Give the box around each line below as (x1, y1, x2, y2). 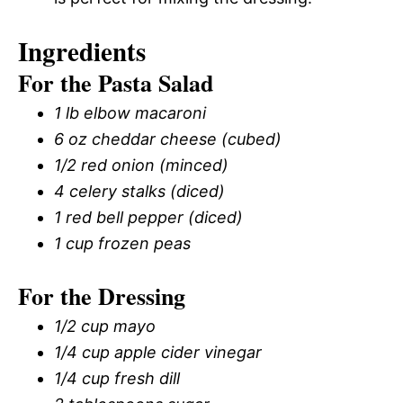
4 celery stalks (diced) (54, 182, 225, 201)
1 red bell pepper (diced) (54, 208, 243, 227)
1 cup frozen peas (54, 234, 191, 253)
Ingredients (18, 32, 146, 70)
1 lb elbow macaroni (54, 103, 206, 122)
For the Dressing (18, 279, 185, 313)
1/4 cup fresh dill (54, 369, 180, 388)
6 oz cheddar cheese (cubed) (54, 130, 282, 148)
